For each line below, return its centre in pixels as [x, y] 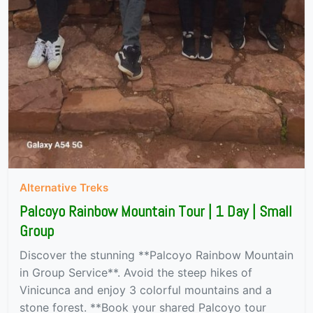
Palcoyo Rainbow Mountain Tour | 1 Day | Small [156, 212]
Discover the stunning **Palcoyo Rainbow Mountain [156, 255]
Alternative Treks [64, 188]
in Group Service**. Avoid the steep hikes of [136, 273]
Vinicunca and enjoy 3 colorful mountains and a [146, 290]
